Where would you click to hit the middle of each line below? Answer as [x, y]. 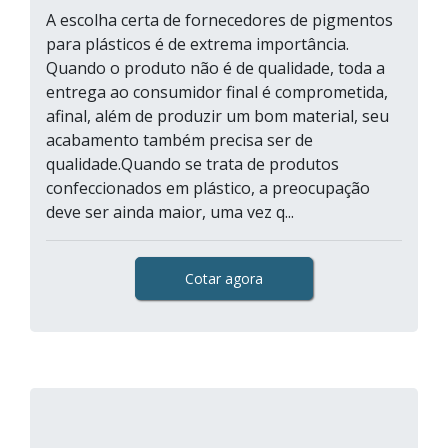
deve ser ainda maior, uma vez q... [170, 212]
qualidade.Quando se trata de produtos [192, 164]
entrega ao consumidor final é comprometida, [217, 92]
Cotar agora [224, 278]
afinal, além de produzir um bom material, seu [217, 116]
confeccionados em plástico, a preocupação [208, 188]
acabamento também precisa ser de [179, 140]
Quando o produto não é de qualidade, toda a [215, 68]
